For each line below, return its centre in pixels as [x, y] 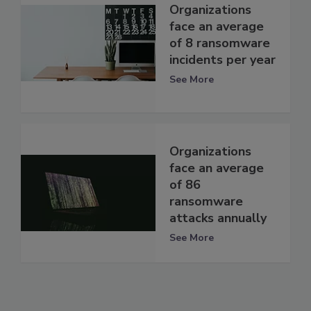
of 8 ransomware [220, 43]
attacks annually [218, 218]
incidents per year [222, 59]
